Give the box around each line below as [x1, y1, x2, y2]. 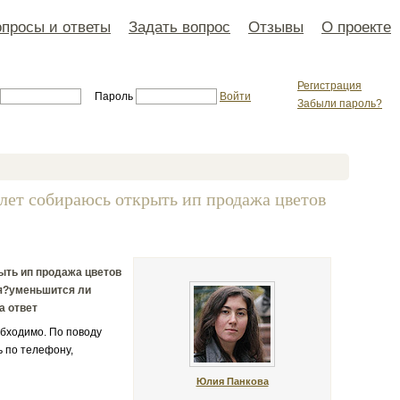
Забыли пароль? [297, 97, 382, 110]
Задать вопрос [129, 18, 230, 36]
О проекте [321, 18, 391, 36]
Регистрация [297, 79, 362, 92]
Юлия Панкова [196, 376, 269, 387]
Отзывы [248, 18, 304, 36]
